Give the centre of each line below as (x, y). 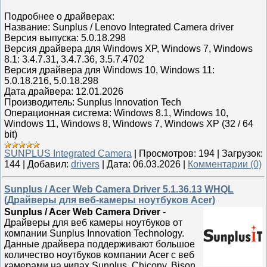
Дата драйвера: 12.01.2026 (64, 91)
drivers (85, 164)
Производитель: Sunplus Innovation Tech (93, 102)
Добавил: (48, 164)
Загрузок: (242, 153)
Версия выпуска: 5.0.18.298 (65, 38)
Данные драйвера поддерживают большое (100, 244)
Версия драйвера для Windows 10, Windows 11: (109, 70)
